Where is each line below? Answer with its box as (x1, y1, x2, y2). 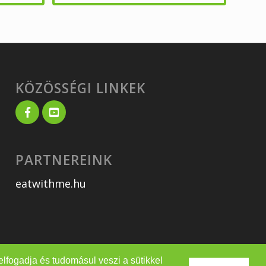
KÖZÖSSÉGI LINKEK (15, 78, 146, 97)
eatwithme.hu (15, 176, 87, 191)
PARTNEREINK (15, 150, 113, 169)
